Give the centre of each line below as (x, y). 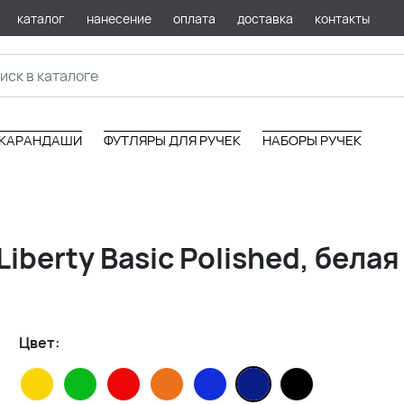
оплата (194, 18)
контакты (342, 18)
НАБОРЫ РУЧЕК (312, 140)
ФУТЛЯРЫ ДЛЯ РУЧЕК (172, 140)
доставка (265, 18)
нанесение (119, 18)
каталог (41, 18)
